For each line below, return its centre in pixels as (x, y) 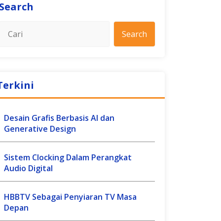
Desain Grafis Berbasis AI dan (59, 118)
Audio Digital (28, 168)
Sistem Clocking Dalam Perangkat (68, 157)
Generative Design (40, 129)
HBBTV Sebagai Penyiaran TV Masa (70, 197)
